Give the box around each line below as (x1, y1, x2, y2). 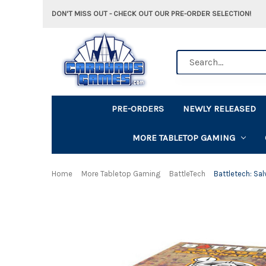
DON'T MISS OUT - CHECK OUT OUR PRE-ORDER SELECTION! (52, 9, 251, 18)
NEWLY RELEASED (183, 103, 256, 114)
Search (176, 50, 204, 61)
